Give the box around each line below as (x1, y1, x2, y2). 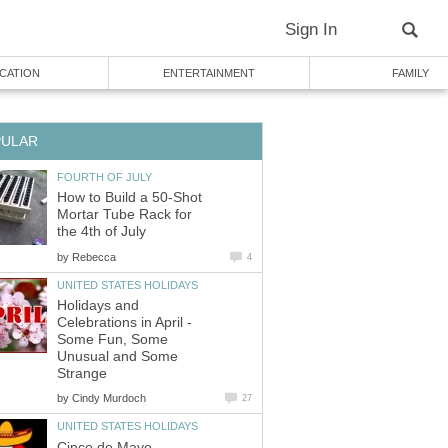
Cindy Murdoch (72, 392, 146, 405)
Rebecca (72, 250, 116, 263)
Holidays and (57, 298, 139, 314)
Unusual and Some (57, 349, 178, 365)
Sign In (285, 20, 337, 39)
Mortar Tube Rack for (57, 207, 192, 223)
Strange (57, 366, 107, 382)
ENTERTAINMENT (163, 67, 255, 79)
